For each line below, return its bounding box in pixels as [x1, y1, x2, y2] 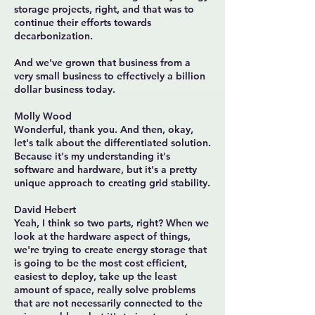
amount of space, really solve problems [14, 283, 195, 296]
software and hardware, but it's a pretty [14, 163, 197, 176]
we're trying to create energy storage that [14, 243, 207, 256]
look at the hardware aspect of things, [14, 230, 191, 243]
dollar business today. [14, 83, 115, 96]
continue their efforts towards [14, 16, 151, 29]
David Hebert [14, 203, 76, 216]
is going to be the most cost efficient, [14, 257, 187, 269]
